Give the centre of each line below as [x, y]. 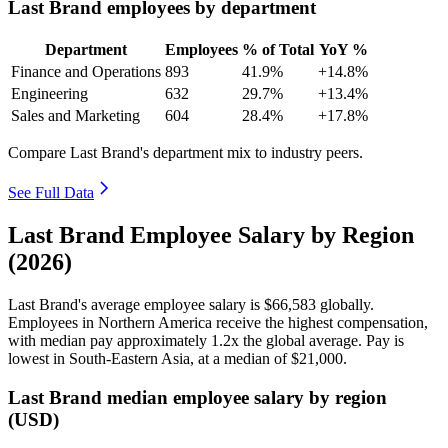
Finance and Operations [86, 72]
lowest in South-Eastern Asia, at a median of [149, 358]
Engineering [49, 94]
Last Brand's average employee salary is [136, 304]
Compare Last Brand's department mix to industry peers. [185, 153]
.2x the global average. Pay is [311, 340]
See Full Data [51, 193]
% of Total [278, 50]
